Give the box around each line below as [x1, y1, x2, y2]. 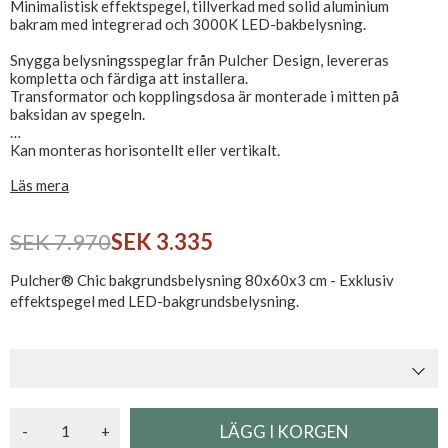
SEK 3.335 [111, 228, 213, 255]
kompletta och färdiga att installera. [10, 69, 248, 87]
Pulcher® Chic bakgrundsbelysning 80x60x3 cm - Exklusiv [10, 271, 394, 289]
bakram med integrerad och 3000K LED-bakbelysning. [10, 15, 366, 33]
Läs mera [10, 176, 69, 194]
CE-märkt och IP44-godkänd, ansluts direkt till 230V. [10, 159, 358, 177]
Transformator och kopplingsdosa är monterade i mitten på [10, 87, 399, 105]
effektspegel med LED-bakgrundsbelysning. [10, 292, 299, 310]
